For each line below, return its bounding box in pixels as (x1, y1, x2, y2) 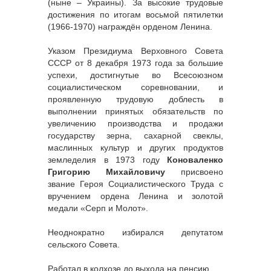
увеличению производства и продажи (48, 119, 223, 129)
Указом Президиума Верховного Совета (48, 46, 223, 56)
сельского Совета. (48, 240, 120, 250)
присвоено (181, 167, 223, 177)
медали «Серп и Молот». (48, 203, 148, 214)
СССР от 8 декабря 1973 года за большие (48, 58, 223, 68)
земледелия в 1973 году (48, 155, 167, 165)
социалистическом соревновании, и (48, 82, 223, 93)
